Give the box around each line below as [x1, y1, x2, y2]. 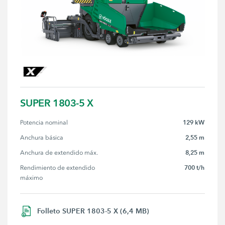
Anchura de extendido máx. [20, 149, 98, 157]
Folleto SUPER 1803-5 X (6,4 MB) [37, 206, 150, 216]
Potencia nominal [20, 119, 68, 127]
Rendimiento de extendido [20, 164, 97, 172]
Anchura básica [20, 134, 64, 142]
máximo [20, 174, 43, 182]
